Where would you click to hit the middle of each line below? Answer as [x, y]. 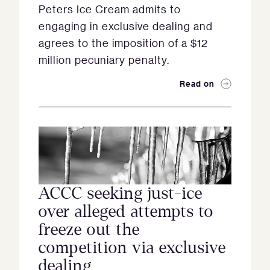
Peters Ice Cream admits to [110, 9]
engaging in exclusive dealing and [126, 26]
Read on [197, 83]
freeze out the [89, 230]
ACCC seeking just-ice [121, 193]
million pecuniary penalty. [105, 60]
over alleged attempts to [126, 212]
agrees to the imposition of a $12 [123, 43]
